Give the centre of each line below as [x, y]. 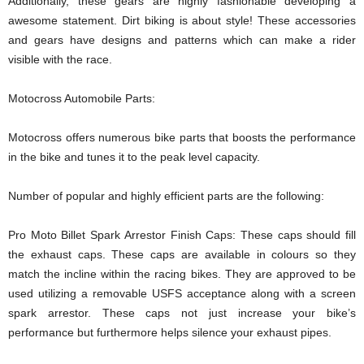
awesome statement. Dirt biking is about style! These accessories [182, 20]
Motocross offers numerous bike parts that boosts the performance [182, 137]
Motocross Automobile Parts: [82, 98]
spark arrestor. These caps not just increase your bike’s [182, 313]
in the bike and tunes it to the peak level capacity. [134, 157]
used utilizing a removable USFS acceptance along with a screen [182, 293]
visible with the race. [60, 59]
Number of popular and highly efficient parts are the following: [166, 196]
